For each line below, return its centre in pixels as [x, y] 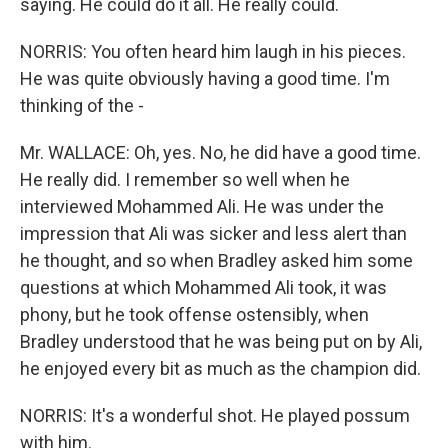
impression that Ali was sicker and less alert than [213, 233]
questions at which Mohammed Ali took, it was [203, 287]
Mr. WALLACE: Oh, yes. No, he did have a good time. [220, 152]
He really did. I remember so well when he [185, 179]
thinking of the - [82, 105]
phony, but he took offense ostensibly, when [194, 314]
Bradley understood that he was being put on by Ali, [221, 341]
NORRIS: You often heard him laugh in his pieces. [213, 51]
